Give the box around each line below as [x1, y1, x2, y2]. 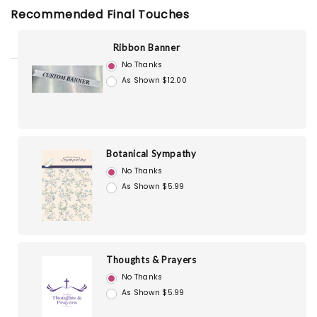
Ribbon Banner [113, 42, 180, 54]
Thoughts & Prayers [106, 254, 197, 266]
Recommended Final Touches [11, 6, 190, 23]
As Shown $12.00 [122, 74, 187, 86]
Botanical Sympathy [106, 148, 197, 160]
